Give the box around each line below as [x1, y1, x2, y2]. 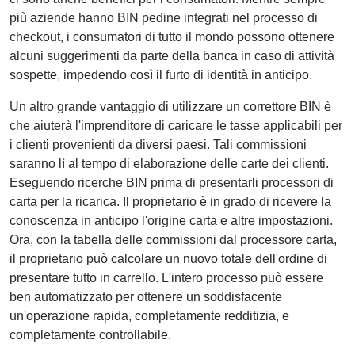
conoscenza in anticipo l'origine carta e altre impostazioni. [10, 213, 333, 227]
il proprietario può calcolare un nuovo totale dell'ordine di [10, 251, 327, 265]
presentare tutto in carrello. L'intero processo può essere [10, 270, 323, 284]
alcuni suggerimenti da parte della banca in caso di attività [10, 48, 334, 63]
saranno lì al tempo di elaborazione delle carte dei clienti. [10, 156, 329, 170]
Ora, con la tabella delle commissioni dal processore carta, [10, 232, 337, 246]
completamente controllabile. [10, 327, 171, 342]
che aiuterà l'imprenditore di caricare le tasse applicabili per [10, 118, 342, 132]
